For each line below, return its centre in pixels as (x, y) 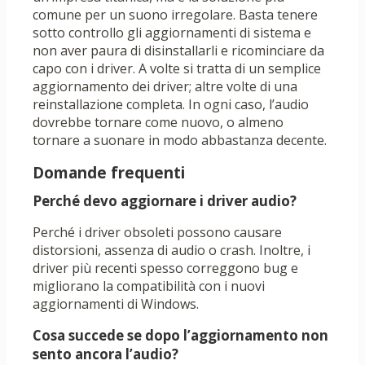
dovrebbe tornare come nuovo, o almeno (158, 123)
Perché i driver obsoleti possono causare (157, 233)
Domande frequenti (109, 173)
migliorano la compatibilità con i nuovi (149, 286)
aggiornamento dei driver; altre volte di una (165, 87)
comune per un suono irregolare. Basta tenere (175, 15)
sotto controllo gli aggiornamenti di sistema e (172, 33)
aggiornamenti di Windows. (116, 304)
